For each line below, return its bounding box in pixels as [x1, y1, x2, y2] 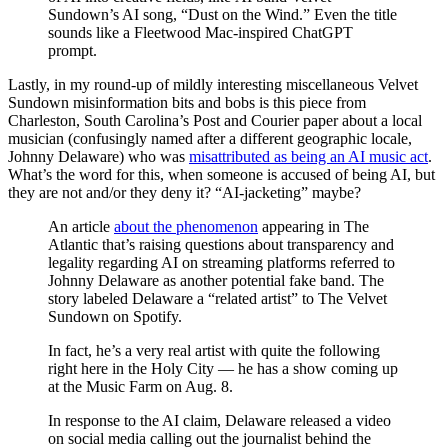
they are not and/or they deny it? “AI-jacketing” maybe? [8, 184, 361, 202]
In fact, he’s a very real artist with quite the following [48, 342, 380, 360]
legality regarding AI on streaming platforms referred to [48, 254, 395, 272]
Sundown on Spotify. [48, 308, 186, 326]
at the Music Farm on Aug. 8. [48, 378, 233, 396]
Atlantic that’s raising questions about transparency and [48, 236, 394, 254]
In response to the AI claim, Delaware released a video [48, 412, 391, 430]
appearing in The [258, 218, 369, 236]
